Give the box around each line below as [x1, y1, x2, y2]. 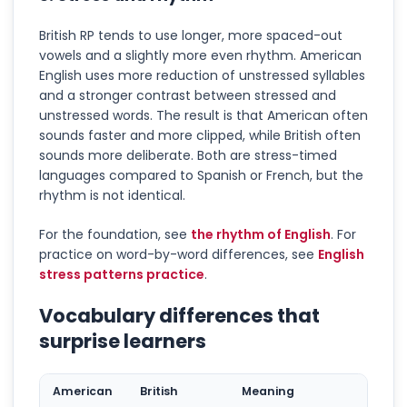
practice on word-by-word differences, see [39, 244, 314, 263]
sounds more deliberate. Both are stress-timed [39, 145, 337, 164]
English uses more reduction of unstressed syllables [39, 65, 365, 84]
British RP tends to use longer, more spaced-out [39, 25, 342, 45]
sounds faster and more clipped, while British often [39, 125, 361, 144]
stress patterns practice [39, 264, 204, 283]
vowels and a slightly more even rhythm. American [39, 45, 362, 65]
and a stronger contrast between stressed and [39, 85, 336, 104]
